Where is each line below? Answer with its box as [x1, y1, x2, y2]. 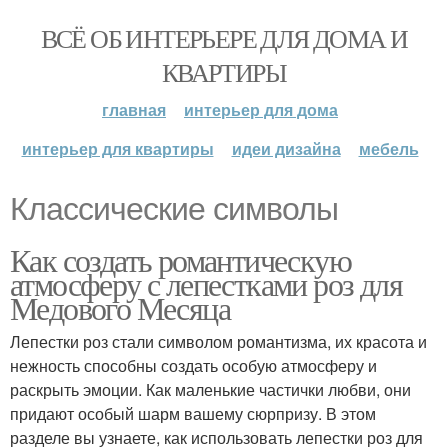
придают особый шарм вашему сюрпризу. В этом [10, 402, 376, 425]
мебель [358, 137, 419, 160]
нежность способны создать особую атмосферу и [10, 354, 377, 377]
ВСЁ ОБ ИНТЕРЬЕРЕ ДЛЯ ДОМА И [40, 21, 408, 55]
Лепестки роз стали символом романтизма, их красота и [10, 330, 427, 353]
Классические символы [10, 191, 338, 227]
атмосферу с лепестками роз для [10, 262, 402, 305]
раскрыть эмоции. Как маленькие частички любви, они [10, 378, 411, 401]
